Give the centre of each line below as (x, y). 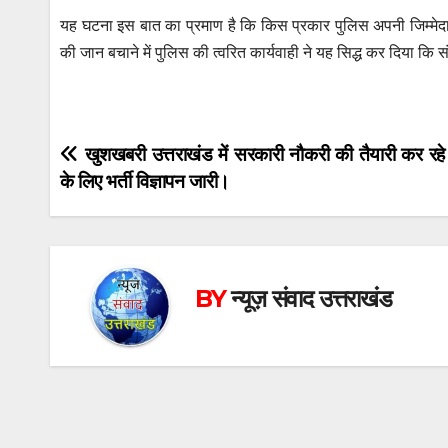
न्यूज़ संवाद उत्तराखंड (311, 298)
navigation (140, 203)
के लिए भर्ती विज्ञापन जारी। (145, 182)
